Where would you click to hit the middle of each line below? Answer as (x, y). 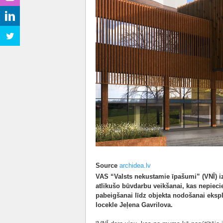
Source (107, 166)
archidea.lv (135, 166)
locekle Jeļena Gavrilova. (134, 205)
